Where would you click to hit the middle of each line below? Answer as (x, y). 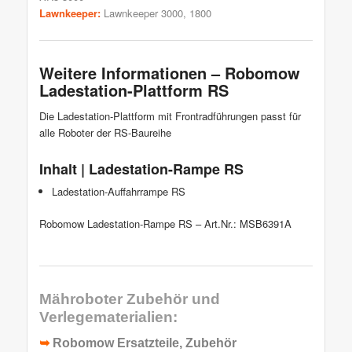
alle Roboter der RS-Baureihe (105, 133)
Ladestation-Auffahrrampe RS (119, 192)
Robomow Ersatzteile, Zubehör (144, 343)
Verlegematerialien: (108, 317)
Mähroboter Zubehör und (129, 299)
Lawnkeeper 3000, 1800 (157, 13)
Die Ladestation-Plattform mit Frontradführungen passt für (170, 116)
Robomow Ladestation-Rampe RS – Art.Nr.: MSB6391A (165, 224)
